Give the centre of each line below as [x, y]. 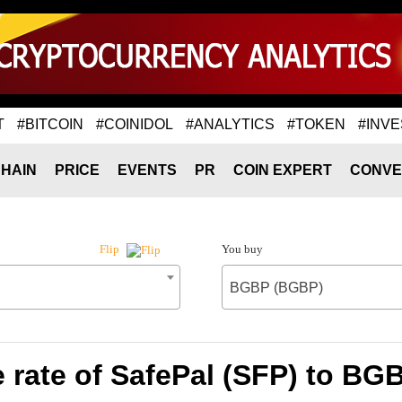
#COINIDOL [135, 124]
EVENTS [147, 170]
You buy [242, 249]
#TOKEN [316, 124]
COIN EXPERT [283, 170]
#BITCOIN [50, 124]
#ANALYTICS [230, 124]
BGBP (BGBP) [276, 288]
